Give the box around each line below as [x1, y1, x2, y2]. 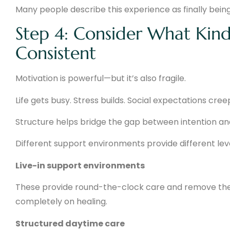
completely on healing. [15, 196, 107, 208]
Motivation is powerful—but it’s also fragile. [15, 72, 186, 85]
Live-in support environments [15, 159, 145, 171]
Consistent [15, 42, 96, 65]
